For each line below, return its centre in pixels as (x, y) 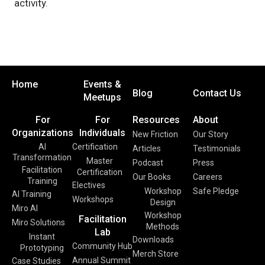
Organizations (43, 132)
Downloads (153, 239)
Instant (42, 236)
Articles (147, 148)
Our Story (211, 134)
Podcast (148, 162)
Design (163, 202)
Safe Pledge (216, 191)
